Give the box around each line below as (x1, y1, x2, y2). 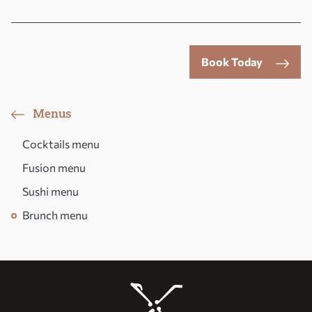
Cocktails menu (22, 137, 100, 151)
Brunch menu (22, 208, 88, 222)
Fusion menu (22, 161, 86, 175)
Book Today (201, 55, 265, 69)
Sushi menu (22, 185, 79, 198)
